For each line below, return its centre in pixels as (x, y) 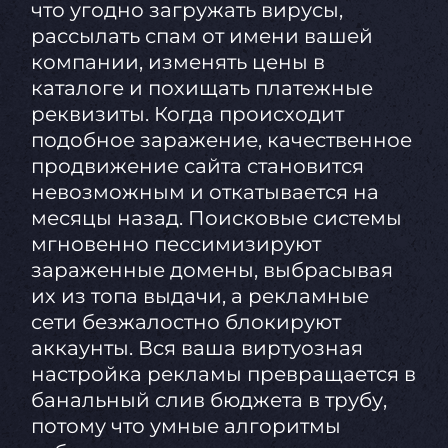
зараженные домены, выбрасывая (211, 270)
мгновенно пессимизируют (175, 244)
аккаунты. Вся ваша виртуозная (196, 348)
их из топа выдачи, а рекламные (199, 296)
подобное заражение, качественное (221, 140)
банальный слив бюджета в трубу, (208, 400)
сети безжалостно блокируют (185, 322)
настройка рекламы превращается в (223, 374)
